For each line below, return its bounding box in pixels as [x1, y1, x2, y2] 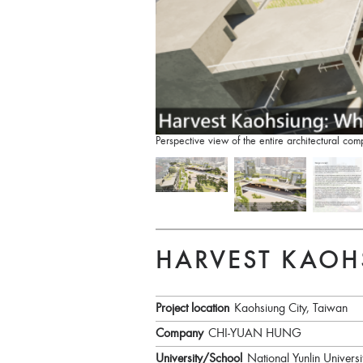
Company [156, 327, 203, 341]
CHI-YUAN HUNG [208, 327, 301, 341]
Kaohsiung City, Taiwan [234, 302, 348, 316]
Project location [156, 302, 229, 316]
